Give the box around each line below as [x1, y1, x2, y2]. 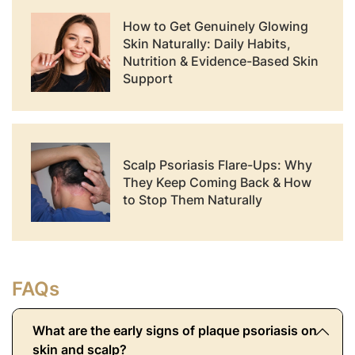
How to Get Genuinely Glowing [123, 17, 308, 34]
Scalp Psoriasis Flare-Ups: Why [123, 156, 312, 173]
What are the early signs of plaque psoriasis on [32, 322, 317, 338]
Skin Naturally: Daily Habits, [123, 35, 291, 52]
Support [123, 70, 173, 86]
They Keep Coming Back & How [123, 174, 311, 190]
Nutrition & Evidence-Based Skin [123, 52, 319, 69]
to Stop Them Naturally [123, 191, 262, 208]
